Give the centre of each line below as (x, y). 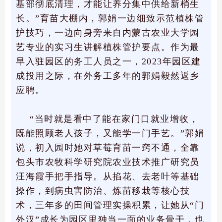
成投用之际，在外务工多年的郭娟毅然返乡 (108, 76)
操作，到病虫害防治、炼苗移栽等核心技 (103, 191)
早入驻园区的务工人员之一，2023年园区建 (109, 62)
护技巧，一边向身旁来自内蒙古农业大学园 (108, 33)
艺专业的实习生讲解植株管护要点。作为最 (108, 47)
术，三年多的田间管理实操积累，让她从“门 (110, 205)
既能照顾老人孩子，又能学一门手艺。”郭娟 (110, 134)
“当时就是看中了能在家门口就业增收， (114, 119)
